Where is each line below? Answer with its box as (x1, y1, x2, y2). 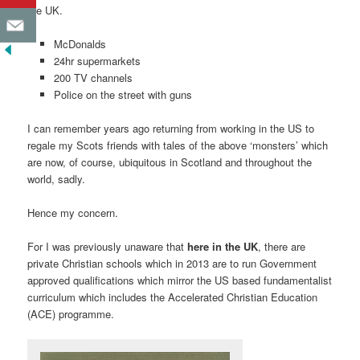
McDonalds (53, 35, 106, 51)
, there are (258, 239, 306, 255)
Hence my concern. (27, 205, 119, 221)
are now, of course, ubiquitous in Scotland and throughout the (27, 154, 313, 170)
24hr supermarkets (53, 52, 141, 68)
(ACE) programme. (27, 306, 115, 322)
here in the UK (187, 239, 259, 255)
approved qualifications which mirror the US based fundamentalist (27, 272, 333, 288)
